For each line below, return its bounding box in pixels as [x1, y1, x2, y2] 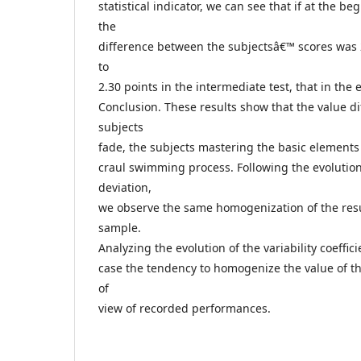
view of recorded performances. [98, 301, 271, 316]
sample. [98, 220, 141, 235]
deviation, [98, 180, 151, 195]
